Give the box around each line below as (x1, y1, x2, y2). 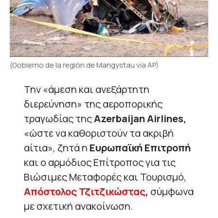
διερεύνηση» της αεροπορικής (24, 97, 163, 110)
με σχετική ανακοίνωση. (24, 199, 133, 213)
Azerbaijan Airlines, (94, 111, 186, 125)
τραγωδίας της (24, 111, 94, 125)
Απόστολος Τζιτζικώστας (24, 184, 145, 198)
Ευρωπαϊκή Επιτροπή (88, 141, 191, 154)
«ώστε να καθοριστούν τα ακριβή (24, 126, 174, 140)
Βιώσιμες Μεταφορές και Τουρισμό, (24, 170, 186, 183)
